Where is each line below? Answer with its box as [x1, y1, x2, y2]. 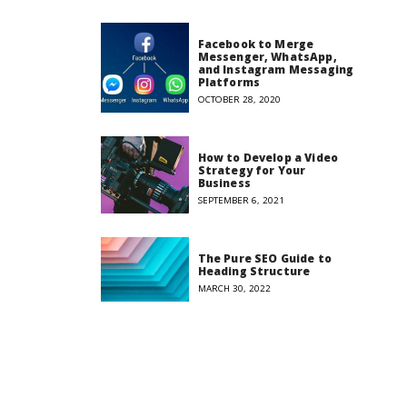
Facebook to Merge [197, 36, 314, 53]
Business [197, 175, 251, 192]
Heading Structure [197, 263, 311, 280]
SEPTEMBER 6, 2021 [197, 194, 284, 207]
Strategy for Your [197, 163, 306, 179]
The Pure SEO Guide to [197, 251, 332, 267]
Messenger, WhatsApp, [197, 49, 337, 65]
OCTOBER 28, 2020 [197, 94, 281, 106]
